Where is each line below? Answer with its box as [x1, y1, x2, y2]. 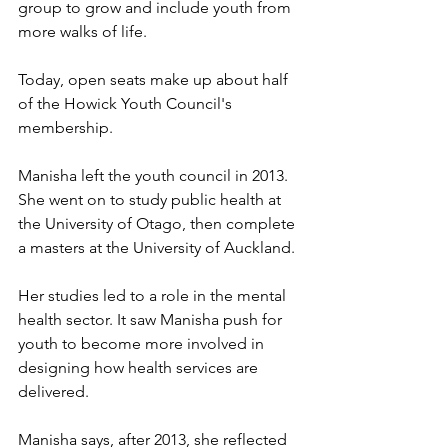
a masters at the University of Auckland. [18, 238, 295, 258]
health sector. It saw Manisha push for [18, 310, 286, 330]
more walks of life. [18, 22, 151, 42]
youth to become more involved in [18, 334, 268, 354]
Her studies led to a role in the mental [18, 286, 290, 306]
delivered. [18, 382, 93, 402]
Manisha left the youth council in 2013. [18, 166, 292, 186]
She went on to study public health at [18, 190, 285, 210]
